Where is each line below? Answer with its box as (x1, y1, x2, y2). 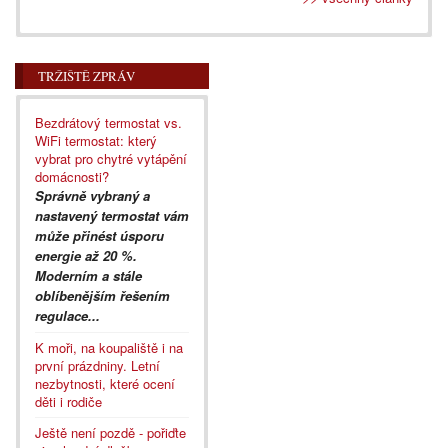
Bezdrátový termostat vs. (35, 112, 182, 132)
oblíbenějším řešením (35, 285, 170, 305)
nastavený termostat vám (35, 205, 189, 225)
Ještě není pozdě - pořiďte (35, 422, 186, 442)
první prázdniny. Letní (35, 355, 160, 375)
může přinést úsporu (35, 225, 164, 245)
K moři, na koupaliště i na (35, 337, 183, 357)
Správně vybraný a (35, 185, 150, 205)
